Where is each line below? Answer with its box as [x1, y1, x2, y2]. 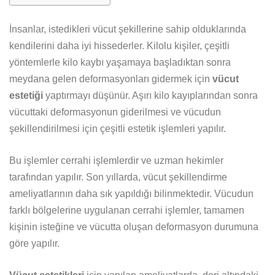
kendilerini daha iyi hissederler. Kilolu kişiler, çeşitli [9, 40, 230, 51]
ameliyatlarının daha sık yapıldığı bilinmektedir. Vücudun [9, 188, 254, 199]
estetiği [9, 90, 45, 101]
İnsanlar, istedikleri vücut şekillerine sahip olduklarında [9, 23, 246, 34]
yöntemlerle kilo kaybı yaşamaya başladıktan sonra [9, 56, 231, 68]
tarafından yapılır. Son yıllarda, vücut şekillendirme [9, 171, 227, 182]
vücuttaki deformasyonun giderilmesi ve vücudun [9, 106, 221, 117]
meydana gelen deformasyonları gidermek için [9, 73, 212, 84]
